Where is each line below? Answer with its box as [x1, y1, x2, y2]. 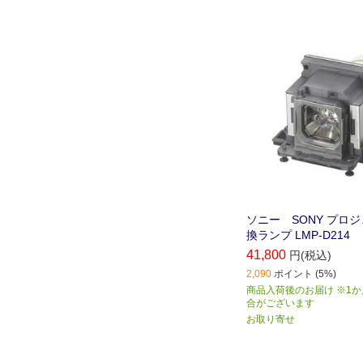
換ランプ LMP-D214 [246, 228, 350, 242]
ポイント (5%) [274, 268, 336, 280]
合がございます [246, 297, 314, 310]
